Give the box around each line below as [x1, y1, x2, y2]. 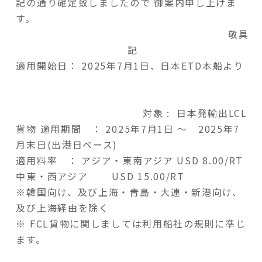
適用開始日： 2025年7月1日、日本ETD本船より [16, 58, 247, 73]
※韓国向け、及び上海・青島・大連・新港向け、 [16, 184, 243, 199]
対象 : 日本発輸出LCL [16, 105, 247, 120]
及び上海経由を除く [16, 200, 109, 215]
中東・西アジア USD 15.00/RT [16, 168, 185, 183]
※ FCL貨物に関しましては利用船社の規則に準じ [16, 216, 246, 230]
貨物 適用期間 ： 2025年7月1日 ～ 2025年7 [16, 121, 240, 136]
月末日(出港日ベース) [16, 137, 118, 151]
